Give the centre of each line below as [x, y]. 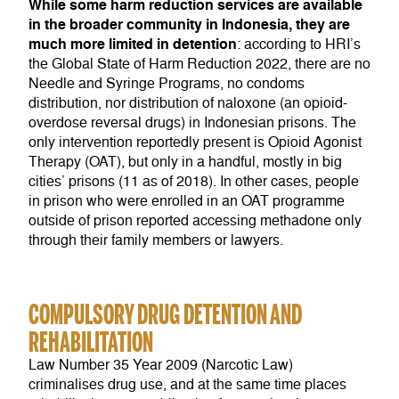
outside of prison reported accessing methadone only [195, 221]
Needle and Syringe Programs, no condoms [167, 84]
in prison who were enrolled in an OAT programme [187, 202]
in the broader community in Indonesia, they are [189, 25]
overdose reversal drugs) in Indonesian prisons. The [192, 123]
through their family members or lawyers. [156, 241]
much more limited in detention [133, 45]
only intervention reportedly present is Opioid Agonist [195, 143]
